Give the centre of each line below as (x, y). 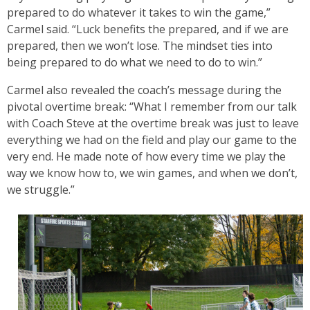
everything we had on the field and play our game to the (152, 140)
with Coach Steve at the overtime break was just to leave (153, 123)
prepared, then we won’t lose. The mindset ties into (140, 46)
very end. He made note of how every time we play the (146, 156)
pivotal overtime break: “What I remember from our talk (152, 107)
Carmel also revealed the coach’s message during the (144, 90)
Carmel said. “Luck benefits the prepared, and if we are (148, 29)
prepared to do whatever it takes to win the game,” (139, 12)
